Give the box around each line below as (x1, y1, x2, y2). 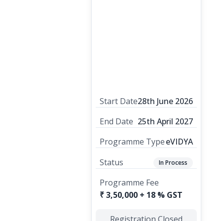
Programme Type (99, 136, 165, 147)
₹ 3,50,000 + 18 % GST (99, 189, 183, 200)
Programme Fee (99, 177, 159, 188)
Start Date (99, 96, 138, 107)
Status (99, 156, 123, 168)
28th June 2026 (137, 96, 193, 107)
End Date (99, 116, 133, 127)
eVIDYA (165, 136, 193, 147)
